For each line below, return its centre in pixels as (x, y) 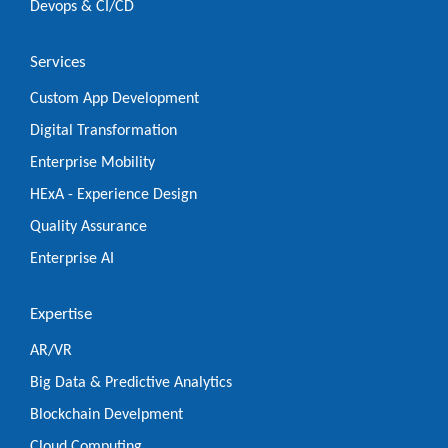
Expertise (61, 314)
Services (58, 62)
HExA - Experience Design (113, 194)
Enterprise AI (72, 258)
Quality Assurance (88, 226)
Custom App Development (114, 98)
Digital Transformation (103, 130)
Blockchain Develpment (106, 414)
